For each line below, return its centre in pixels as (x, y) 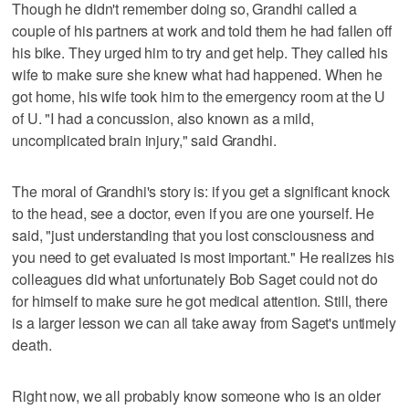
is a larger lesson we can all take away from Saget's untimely (204, 322)
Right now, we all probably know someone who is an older (196, 395)
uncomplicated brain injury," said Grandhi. (144, 140)
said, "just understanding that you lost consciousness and (194, 235)
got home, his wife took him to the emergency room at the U (199, 96)
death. (32, 344)
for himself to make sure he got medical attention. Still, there (200, 300)
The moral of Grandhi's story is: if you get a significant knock (201, 191)
